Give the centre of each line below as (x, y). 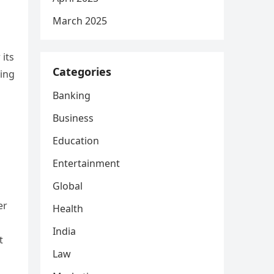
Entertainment (86, 163)
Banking (72, 95)
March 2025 (80, 21)
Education (76, 141)
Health (68, 209)
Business (73, 118)
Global (68, 186)
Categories (82, 72)
